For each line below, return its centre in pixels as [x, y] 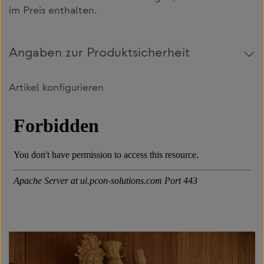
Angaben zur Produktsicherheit [99, 54]
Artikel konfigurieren [56, 89]
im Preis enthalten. [53, 11]
